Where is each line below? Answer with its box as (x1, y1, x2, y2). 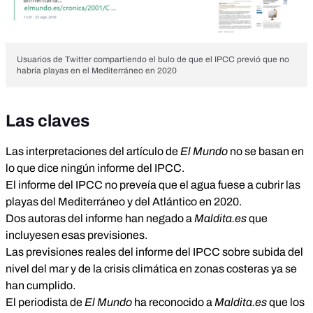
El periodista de (6, 296, 85, 308)
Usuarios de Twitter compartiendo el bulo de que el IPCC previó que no (17, 54, 289, 64)
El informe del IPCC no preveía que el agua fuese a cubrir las (6, 178, 300, 191)
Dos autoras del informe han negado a (6, 212, 194, 224)
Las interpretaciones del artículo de (6, 145, 180, 157)
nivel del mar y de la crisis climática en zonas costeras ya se (6, 262, 297, 275)
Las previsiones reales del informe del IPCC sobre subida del (6, 245, 303, 258)
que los (267, 296, 305, 308)
